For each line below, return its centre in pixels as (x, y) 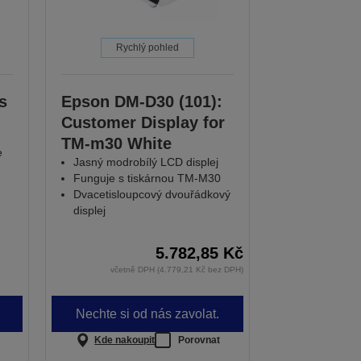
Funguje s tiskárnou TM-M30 (147, 178)
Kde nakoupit (125, 340)
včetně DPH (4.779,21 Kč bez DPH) (177, 270)
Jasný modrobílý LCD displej (146, 162)
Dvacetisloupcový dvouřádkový (152, 195)
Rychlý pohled (148, 48)
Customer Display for (143, 123)
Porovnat (199, 340)
